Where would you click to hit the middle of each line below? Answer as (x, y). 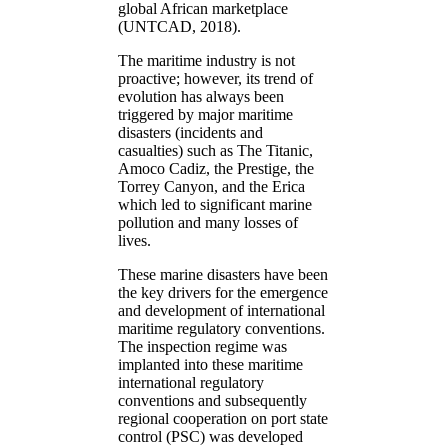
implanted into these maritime (210, 364)
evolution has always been (201, 96)
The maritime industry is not (206, 60)
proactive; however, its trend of (215, 78)
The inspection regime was (202, 346)
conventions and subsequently (212, 400)
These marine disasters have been (223, 274)
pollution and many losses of (208, 222)
